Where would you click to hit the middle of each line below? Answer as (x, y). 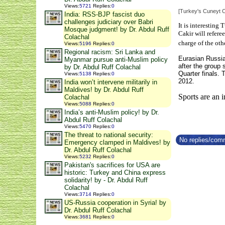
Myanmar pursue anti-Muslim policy (116, 60)
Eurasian (192, 59)
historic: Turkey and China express (115, 173)
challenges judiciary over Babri (109, 22)
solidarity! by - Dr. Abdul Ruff (106, 180)
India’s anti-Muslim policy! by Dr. (112, 112)
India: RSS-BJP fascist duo (104, 14)
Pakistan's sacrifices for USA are (112, 165)
